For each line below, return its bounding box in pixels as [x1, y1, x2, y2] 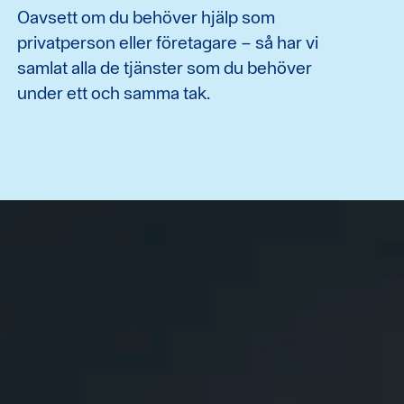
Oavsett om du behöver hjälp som [16, 5, 275, 28]
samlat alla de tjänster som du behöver [16, 56, 312, 78]
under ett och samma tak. [16, 81, 210, 104]
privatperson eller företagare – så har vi [16, 31, 318, 53]
